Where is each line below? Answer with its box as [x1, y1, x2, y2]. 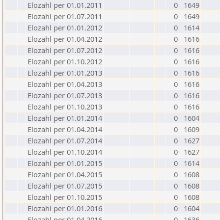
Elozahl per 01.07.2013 [27, 90, 102, 100]
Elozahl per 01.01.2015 [27, 158, 102, 168]
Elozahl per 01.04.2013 [27, 79, 102, 89]
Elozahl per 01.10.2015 [27, 192, 102, 202]
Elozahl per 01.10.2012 [27, 56, 102, 66]
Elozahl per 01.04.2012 [27, 34, 102, 44]
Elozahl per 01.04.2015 [27, 169, 102, 179]
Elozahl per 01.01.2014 [27, 113, 102, 123]
